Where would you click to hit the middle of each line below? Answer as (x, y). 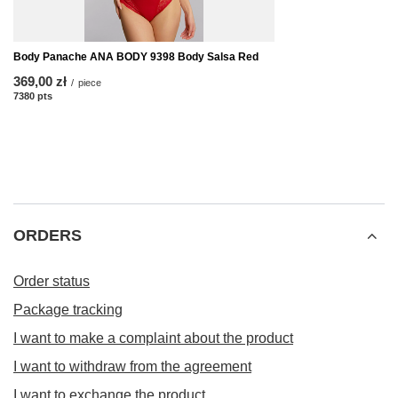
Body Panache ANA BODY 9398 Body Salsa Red (136, 57)
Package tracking (68, 310)
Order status (52, 282)
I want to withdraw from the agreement (132, 367)
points (68, 96)
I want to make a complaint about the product (153, 338)
